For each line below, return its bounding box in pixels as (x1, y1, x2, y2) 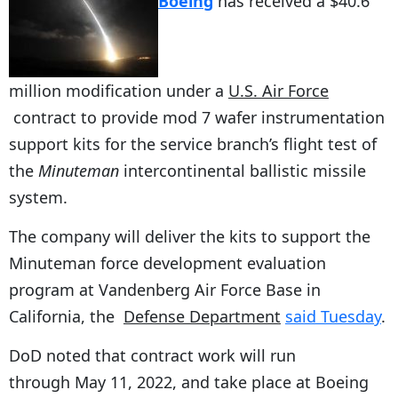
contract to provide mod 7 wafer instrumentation (9, 106, 385, 128)
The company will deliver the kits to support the (9, 225, 370, 247)
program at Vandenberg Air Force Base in (9, 278, 321, 300)
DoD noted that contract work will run (9, 344, 296, 366)
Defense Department (123, 305, 281, 327)
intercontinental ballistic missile (119, 159, 366, 181)
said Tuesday (285, 305, 381, 327)
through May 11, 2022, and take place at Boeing (9, 370, 369, 393)
